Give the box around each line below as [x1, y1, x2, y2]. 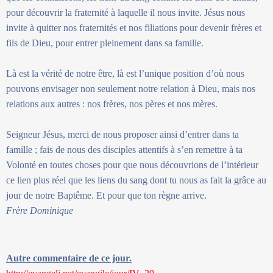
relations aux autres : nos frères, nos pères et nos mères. [6, 98, 218, 109]
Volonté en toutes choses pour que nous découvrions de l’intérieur [6, 159, 258, 170]
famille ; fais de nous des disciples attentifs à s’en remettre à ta [6, 144, 243, 155]
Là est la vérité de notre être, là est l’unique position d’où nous [6, 68, 244, 79]
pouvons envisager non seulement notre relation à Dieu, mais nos [6, 83, 255, 94]
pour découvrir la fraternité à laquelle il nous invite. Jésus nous [6, 7, 245, 18]
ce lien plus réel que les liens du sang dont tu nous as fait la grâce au [6, 174, 266, 185]
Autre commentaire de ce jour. [6, 252, 132, 263]
